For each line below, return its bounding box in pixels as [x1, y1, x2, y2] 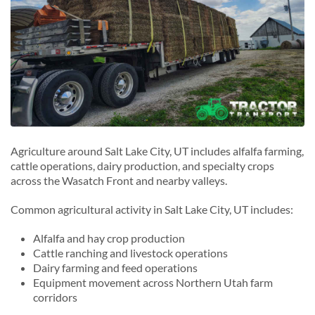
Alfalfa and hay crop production [33, 231, 185, 245]
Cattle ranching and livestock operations [33, 245, 228, 259]
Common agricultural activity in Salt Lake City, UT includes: [11, 202, 293, 216]
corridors [33, 290, 77, 304]
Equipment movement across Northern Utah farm [33, 275, 273, 289]
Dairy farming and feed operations [33, 260, 198, 274]
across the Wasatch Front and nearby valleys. [11, 173, 227, 187]
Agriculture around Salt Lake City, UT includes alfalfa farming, [11, 143, 304, 157]
